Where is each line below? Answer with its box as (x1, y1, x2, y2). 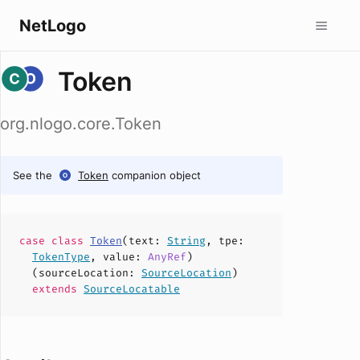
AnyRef (148, 250, 186, 264)
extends (32, 282, 84, 296)
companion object (112, 169, 201, 182)
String (167, 234, 206, 247)
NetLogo (19, 15, 86, 35)
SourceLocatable (84, 282, 180, 296)
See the (13, 169, 52, 182)
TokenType (32, 250, 90, 264)
